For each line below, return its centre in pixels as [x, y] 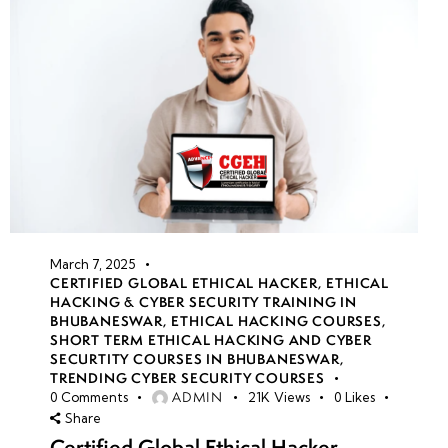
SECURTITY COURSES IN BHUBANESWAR [195, 359]
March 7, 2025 [92, 264]
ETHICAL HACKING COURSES [276, 321]
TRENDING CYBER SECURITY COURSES [187, 378]
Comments [94, 397]
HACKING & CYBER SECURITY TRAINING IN [203, 302]
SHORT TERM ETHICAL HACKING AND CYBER [211, 340]
